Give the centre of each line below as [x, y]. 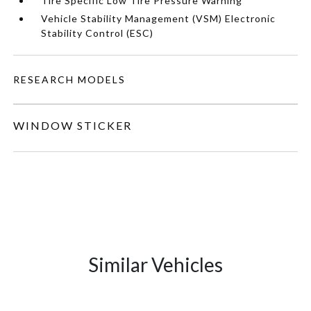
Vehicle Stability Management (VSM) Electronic [159, 18]
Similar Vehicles [155, 264]
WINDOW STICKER [73, 125]
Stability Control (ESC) [98, 33]
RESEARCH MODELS [70, 79]
